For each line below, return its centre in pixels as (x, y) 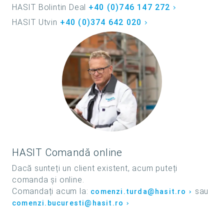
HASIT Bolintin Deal (50, 7)
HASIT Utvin (36, 22)
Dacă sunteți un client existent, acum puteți (95, 168)
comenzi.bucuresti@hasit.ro (68, 203)
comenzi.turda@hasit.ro (138, 192)
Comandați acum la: (51, 191)
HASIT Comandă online (67, 153)
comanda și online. (48, 180)
